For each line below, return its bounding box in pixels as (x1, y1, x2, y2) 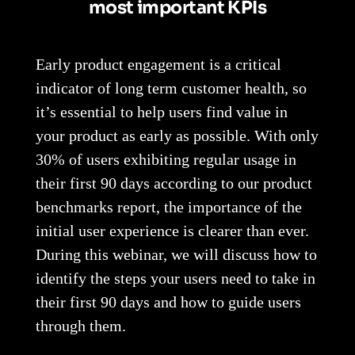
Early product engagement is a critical (35, 55, 281, 74)
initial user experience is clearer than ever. (35, 222, 309, 240)
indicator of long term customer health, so (35, 79, 307, 97)
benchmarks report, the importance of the (35, 198, 302, 216)
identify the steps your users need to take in (35, 269, 315, 288)
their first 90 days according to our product (35, 174, 312, 193)
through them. (35, 317, 126, 335)
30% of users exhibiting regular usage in (35, 151, 296, 169)
